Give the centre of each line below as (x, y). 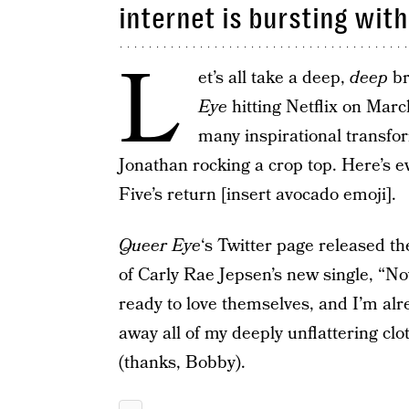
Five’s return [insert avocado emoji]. (257, 195)
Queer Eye (159, 246)
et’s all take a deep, (273, 78)
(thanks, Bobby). (182, 363)
